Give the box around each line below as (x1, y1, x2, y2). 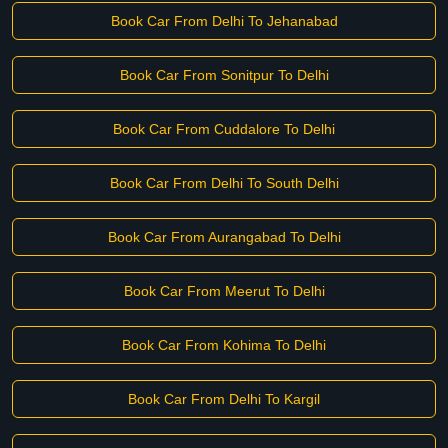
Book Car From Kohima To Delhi (122, 337, 326, 353)
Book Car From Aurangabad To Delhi (107, 229, 341, 245)
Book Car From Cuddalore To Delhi (113, 121, 335, 137)
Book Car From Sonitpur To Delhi (119, 67, 329, 83)
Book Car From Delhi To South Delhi (109, 175, 339, 191)
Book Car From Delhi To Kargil (128, 391, 320, 407)
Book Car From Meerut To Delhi (123, 283, 325, 299)
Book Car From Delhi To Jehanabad (110, 13, 338, 29)
